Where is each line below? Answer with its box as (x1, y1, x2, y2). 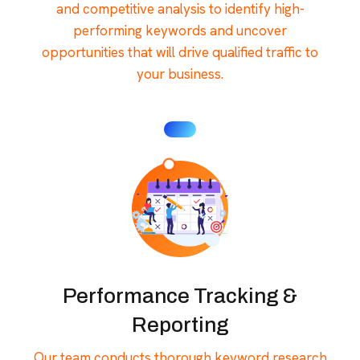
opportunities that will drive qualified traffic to (42, 43, 318, 61)
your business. (137, 64, 223, 83)
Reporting (131, 313, 229, 336)
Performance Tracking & (63, 284, 297, 307)
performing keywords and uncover (73, 21, 287, 39)
